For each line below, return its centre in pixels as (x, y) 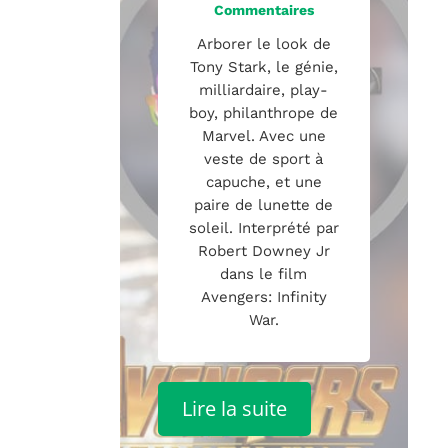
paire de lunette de (264, 204)
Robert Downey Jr (263, 250)
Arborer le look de (263, 43)
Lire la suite (235, 408)
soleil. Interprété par (263, 227)
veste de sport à (264, 158)
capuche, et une (263, 181)
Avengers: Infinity (263, 296)
